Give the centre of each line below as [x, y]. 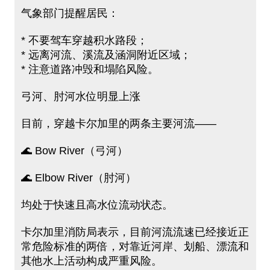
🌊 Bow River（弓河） [74, 151]
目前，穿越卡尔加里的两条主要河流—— [118, 124]
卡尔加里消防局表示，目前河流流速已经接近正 [135, 232]
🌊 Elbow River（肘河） [78, 178]
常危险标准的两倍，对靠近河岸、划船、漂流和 [135, 247]
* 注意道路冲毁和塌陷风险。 [89, 70]
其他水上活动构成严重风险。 [91, 261]
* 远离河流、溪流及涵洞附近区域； [106, 55]
